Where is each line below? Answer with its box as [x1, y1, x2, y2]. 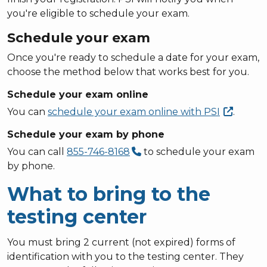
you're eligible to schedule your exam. [7, 7, 190, 19]
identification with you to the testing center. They [7, 250, 244, 262]
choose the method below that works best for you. [7, 66, 252, 77]
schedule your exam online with [48, 105, 204, 117]
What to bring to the [7, 182, 210, 206]
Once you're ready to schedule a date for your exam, [7, 51, 259, 63]
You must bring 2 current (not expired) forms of [7, 236, 235, 248]
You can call [7, 145, 67, 157]
